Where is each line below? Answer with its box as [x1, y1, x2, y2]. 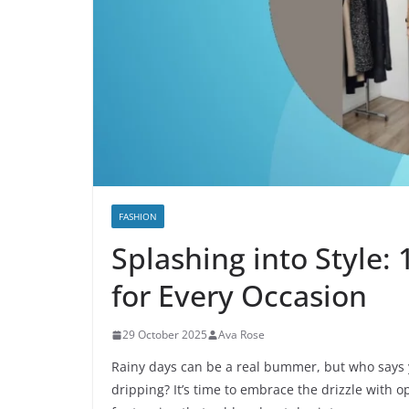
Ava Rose [218, 327, 265, 343]
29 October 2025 [122, 327, 207, 343]
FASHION [119, 210, 157, 224]
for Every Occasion [111, 276, 367, 316]
